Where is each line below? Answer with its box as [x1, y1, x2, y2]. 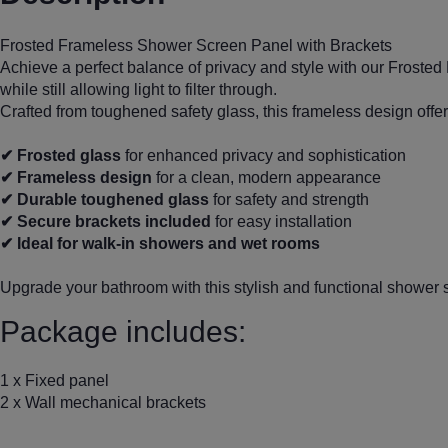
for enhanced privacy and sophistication [121, 147, 406, 164]
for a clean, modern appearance [152, 169, 381, 186]
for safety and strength [209, 191, 369, 208]
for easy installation [211, 213, 352, 230]
